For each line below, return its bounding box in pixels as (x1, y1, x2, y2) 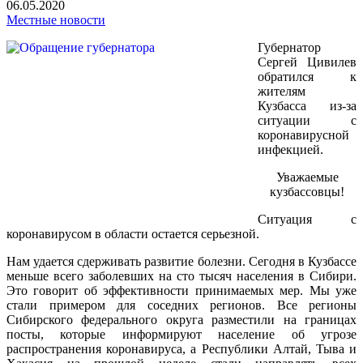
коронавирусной (258, 127, 349, 142)
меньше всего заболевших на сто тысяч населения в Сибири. (6, 268, 357, 283)
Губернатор (258, 40, 321, 54)
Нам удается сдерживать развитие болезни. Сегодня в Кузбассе (6, 254, 357, 268)
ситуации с (258, 113, 357, 127)
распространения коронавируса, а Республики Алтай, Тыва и (6, 341, 357, 356)
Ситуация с (258, 211, 357, 226)
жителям (258, 83, 305, 98)
